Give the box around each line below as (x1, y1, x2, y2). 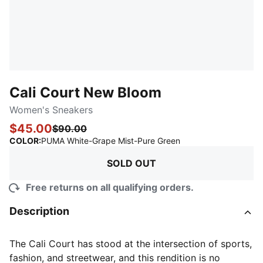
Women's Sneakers (9, 104, 93, 116)
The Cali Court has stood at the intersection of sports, (9, 238, 252, 249)
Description (9, 205, 69, 217)
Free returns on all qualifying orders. (26, 181, 194, 193)
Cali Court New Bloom (9, 84, 161, 101)
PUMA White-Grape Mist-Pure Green (41, 136, 180, 146)
